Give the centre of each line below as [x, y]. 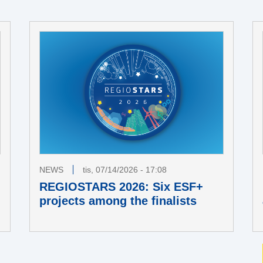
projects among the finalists [118, 200]
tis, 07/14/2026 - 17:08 [125, 169]
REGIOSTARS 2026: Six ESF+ [121, 186]
